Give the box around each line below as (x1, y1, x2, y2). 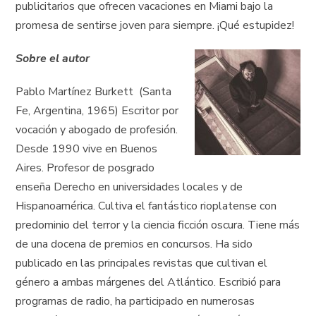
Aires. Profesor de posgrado (16, 160, 155, 176)
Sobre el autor (16, 51, 90, 67)
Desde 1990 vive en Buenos (16, 141, 158, 157)
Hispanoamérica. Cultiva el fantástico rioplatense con (16, 198, 277, 214)
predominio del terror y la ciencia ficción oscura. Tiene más (16, 217, 300, 233)
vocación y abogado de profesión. (16, 122, 178, 138)
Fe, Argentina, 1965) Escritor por (16, 103, 179, 119)
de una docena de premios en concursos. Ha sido (16, 236, 253, 253)
